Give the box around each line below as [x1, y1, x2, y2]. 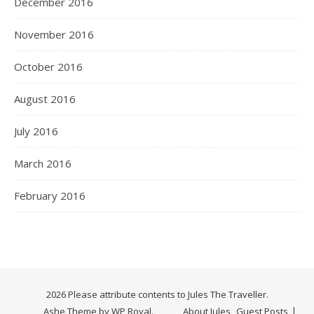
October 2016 [14, 59, 83, 74]
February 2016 [14, 188, 86, 203]
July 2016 [14, 123, 58, 138]
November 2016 [14, 27, 94, 41]
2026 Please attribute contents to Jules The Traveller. [46, 287, 268, 301]
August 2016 [14, 91, 76, 106]
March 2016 [14, 156, 71, 170]
